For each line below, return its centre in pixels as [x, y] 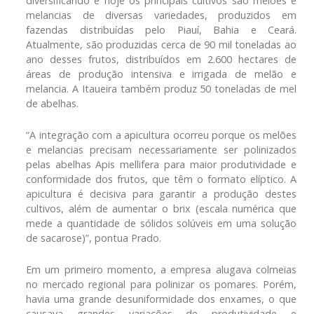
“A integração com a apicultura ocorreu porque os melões [161, 135]
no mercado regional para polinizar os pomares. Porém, [161, 284]
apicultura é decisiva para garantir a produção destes [161, 193]
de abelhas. [52, 103]
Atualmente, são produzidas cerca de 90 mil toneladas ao [161, 44]
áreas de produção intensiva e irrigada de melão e [161, 74]
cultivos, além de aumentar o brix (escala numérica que [161, 208]
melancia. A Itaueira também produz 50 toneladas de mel [161, 88]
